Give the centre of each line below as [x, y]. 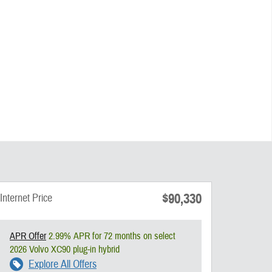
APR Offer [28, 236]
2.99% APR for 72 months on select [111, 236]
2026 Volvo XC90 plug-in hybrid [65, 249]
